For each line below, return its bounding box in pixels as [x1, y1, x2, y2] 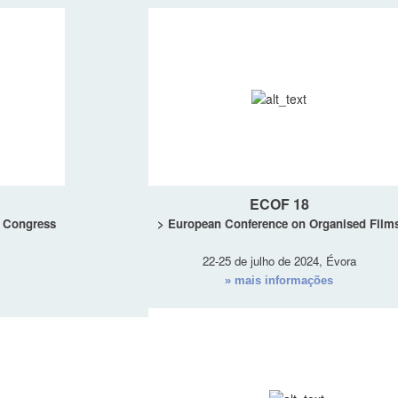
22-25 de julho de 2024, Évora [202, 252, 356, 270]
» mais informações [225, 274, 333, 288]
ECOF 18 [249, 194, 309, 215]
